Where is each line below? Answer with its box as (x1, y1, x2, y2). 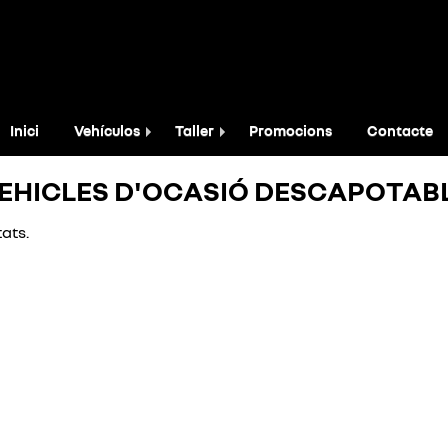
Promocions (249, 122, 332, 139)
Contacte (367, 122, 433, 139)
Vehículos (74, 122, 140, 139)
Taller (175, 122, 214, 139)
